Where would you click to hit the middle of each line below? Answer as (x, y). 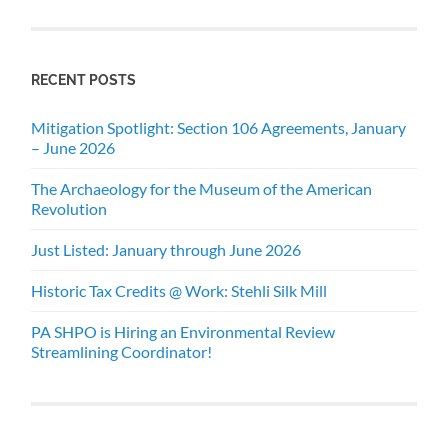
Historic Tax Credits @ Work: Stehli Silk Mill (179, 291)
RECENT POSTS (84, 80)
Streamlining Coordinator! (122, 352)
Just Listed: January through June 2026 (166, 250)
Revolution (69, 209)
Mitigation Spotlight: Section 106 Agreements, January (219, 128)
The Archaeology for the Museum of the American (202, 189)
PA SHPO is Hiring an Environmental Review (183, 332)
